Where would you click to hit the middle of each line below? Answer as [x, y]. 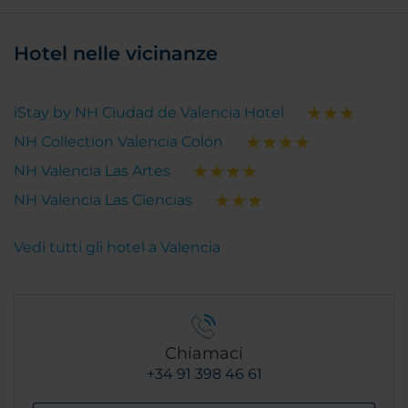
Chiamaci [204, 354]
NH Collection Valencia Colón [118, 142]
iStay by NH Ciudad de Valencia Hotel [149, 113]
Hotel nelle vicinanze [116, 54]
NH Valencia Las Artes [92, 171]
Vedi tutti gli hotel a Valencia [117, 248]
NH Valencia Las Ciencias [103, 200]
